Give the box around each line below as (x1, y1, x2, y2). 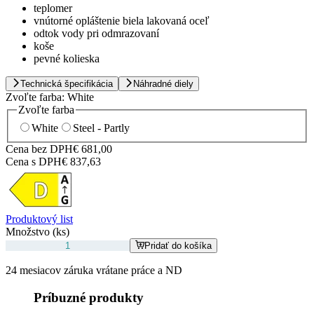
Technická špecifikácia (20, 78, 113, 90)
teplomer (34, 2, 72, 15)
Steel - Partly (73, 121, 130, 134)
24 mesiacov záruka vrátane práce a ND (6, 264, 182, 276)
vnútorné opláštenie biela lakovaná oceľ (34, 15, 210, 27)
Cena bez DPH (6, 142, 73, 155)
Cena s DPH (6, 155, 62, 168)
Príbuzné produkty (34, 289, 144, 305)
